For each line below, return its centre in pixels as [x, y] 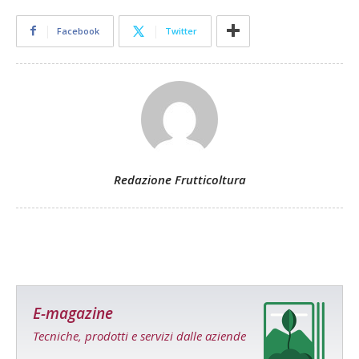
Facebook [78, 30]
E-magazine [73, 313]
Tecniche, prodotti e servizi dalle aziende [139, 335]
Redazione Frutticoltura [179, 179]
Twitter [181, 30]
